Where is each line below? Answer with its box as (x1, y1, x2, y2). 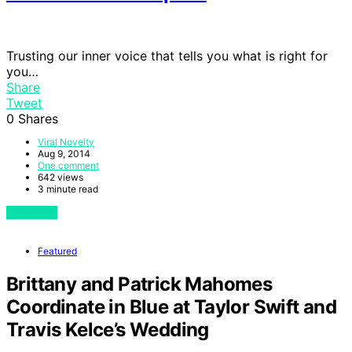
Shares (18, 111, 58, 126)
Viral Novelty (38, 136, 94, 148)
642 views (38, 171, 83, 183)
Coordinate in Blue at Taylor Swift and (6, 295, 337, 318)
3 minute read (38, 183, 98, 195)
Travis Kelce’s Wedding (6, 317, 209, 341)
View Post (6, 206, 57, 219)
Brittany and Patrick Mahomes (6, 272, 273, 295)
